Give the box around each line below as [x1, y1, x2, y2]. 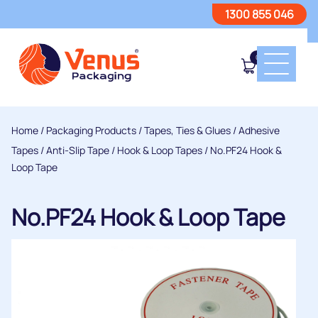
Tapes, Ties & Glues [144, 124, 231, 137]
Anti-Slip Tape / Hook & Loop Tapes [46, 143, 202, 157]
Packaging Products [46, 124, 136, 137]
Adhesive [238, 124, 280, 137]
